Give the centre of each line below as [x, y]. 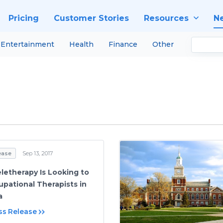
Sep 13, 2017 [38, 153]
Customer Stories [91, 18]
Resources [166, 18]
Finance [123, 44]
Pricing [23, 18]
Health [81, 44]
